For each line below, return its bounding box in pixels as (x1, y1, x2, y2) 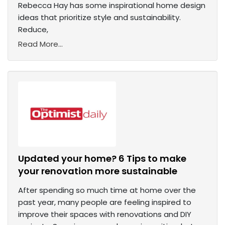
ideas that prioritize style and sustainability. (18, 12, 181, 23)
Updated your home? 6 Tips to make (18, 152, 186, 165)
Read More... (18, 39, 63, 50)
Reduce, (18, 24, 48, 35)
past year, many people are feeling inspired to (18, 197, 191, 208)
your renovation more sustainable (18, 165, 177, 178)
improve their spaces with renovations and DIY (18, 209, 191, 220)
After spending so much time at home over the (18, 185, 196, 196)
